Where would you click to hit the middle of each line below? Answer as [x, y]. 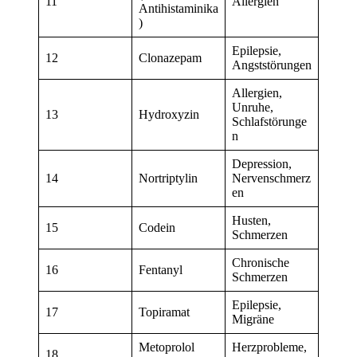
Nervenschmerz [271, 178]
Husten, [251, 221]
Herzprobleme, [269, 347]
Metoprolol [167, 347]
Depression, [262, 164]
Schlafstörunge [269, 122]
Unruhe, [253, 108]
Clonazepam [170, 58]
